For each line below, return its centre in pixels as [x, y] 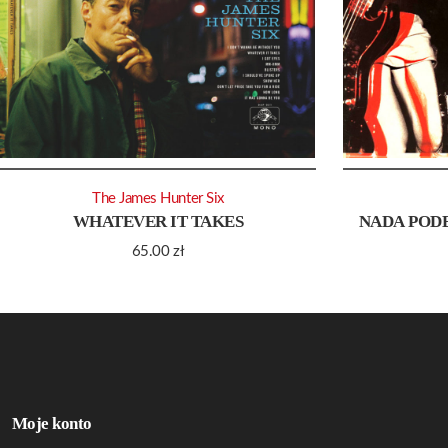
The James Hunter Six [158, 199]
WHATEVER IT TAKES [158, 222]
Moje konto [52, 423]
